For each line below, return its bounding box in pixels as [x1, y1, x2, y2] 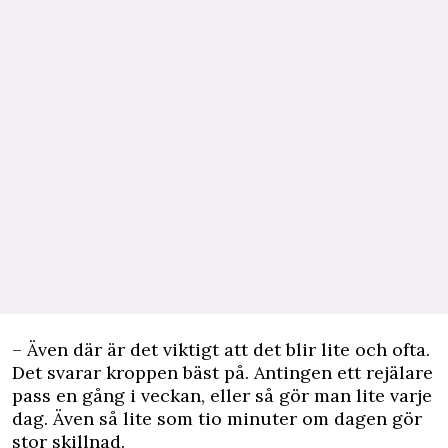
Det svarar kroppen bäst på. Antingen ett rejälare [12, 361, 433, 385]
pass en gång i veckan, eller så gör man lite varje [12, 384, 432, 408]
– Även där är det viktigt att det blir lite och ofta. [12, 338, 430, 362]
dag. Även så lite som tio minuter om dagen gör [12, 407, 422, 431]
